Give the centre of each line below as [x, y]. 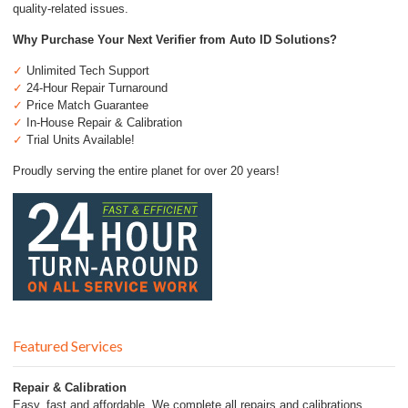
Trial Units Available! [79, 140]
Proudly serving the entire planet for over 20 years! [146, 171]
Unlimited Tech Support [86, 71]
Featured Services [68, 346]
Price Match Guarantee [86, 106]
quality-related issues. [71, 9]
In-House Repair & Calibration [102, 123]
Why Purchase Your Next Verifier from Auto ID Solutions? [175, 40]
